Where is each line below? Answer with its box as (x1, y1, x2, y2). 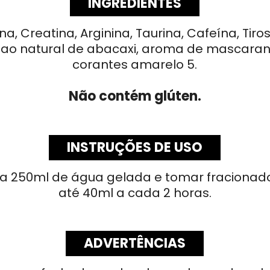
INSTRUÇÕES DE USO (67, 138, 203, 157)
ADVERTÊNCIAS (84, 234, 186, 253)
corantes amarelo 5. (72, 56, 198, 74)
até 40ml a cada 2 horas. (58, 184, 212, 202)
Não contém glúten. (68, 87, 201, 106)
